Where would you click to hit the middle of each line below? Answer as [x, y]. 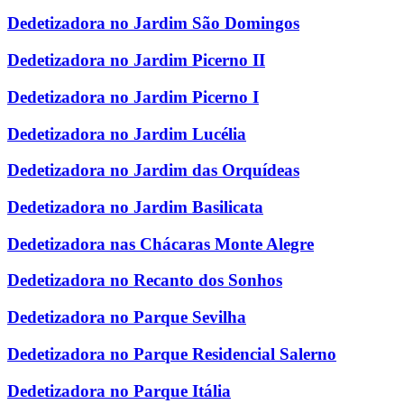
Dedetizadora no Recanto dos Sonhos [145, 280]
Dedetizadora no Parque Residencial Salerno [172, 353]
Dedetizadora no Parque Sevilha [127, 317]
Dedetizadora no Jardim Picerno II [136, 60]
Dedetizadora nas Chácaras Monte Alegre [161, 243]
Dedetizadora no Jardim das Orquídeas [153, 170]
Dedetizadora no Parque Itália [119, 390]
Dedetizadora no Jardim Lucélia [127, 133]
